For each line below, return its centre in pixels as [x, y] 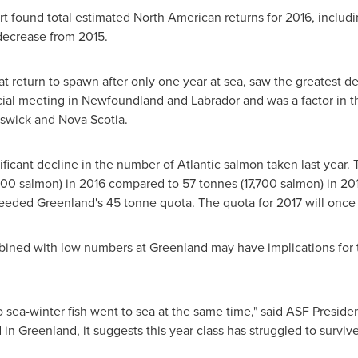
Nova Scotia [91, 119]
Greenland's [70, 203]
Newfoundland [122, 100]
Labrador [215, 100]
